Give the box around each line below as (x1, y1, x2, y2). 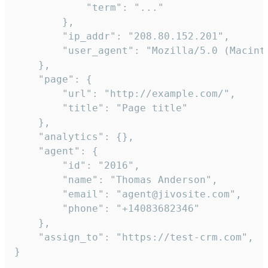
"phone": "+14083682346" (14, 203, 200, 215)
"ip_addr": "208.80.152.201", (14, 31, 230, 42)
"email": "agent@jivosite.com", (14, 188, 242, 200)
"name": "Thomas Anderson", (14, 174, 218, 186)
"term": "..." (14, 2, 164, 14)
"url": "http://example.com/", (14, 88, 236, 100)
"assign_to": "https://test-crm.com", (14, 232, 254, 243)
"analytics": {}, (14, 131, 134, 143)
